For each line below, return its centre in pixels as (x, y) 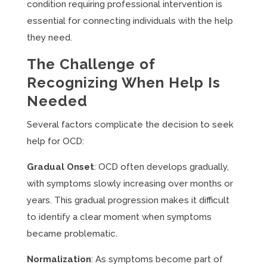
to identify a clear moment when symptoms (119, 217)
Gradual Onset (60, 167)
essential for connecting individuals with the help (130, 21)
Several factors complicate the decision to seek (130, 125)
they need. (49, 38)
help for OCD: (55, 141)
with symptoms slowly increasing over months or (130, 184)
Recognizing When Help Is (123, 83)
